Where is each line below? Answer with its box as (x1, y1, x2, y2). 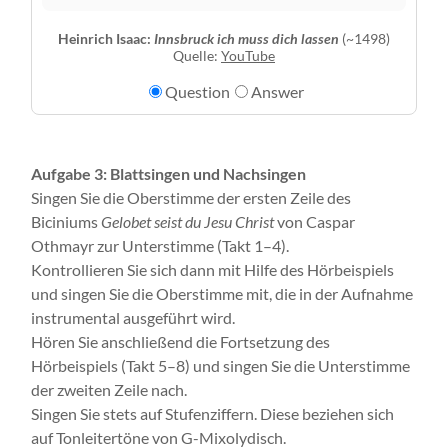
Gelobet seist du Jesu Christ (101, 212, 274, 231)
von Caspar (274, 212, 355, 231)
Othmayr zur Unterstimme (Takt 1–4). (31, 236, 289, 255)
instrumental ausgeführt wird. (31, 308, 235, 327)
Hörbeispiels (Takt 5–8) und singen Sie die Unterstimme (31, 356, 410, 375)
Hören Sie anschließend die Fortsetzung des (31, 332, 330, 351)
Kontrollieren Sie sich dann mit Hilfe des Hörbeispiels (31, 260, 394, 279)
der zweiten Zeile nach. (31, 380, 187, 399)
